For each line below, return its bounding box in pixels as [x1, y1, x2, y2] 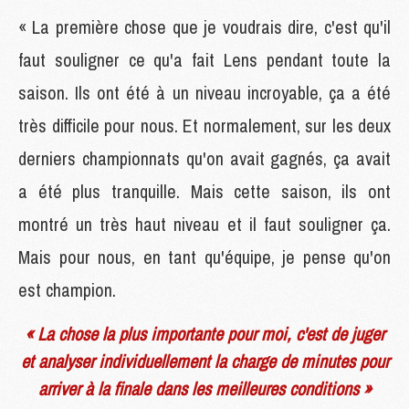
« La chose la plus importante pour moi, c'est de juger [25, 320, 384, 346]
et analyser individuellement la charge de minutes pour [20, 348, 389, 373]
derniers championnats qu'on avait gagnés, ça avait [18, 145, 391, 171]
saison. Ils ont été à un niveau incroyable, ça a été [18, 79, 391, 105]
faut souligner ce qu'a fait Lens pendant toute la [18, 47, 391, 72]
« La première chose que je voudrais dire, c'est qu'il [18, 14, 391, 39]
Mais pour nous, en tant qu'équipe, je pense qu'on [18, 244, 391, 269]
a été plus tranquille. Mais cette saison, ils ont [18, 178, 391, 204]
